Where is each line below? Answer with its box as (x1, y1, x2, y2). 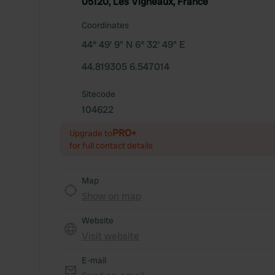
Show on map (82, 190, 141, 203)
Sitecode (82, 88, 115, 99)
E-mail (82, 255, 106, 266)
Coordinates (82, 20, 129, 31)
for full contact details (69, 140, 153, 151)
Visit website (82, 230, 139, 242)
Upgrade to (69, 128, 112, 139)
